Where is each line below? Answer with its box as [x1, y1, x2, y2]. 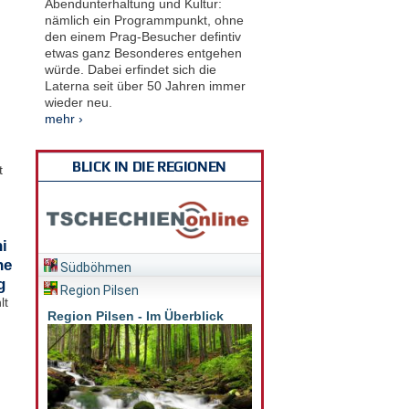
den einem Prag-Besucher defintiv [44, 28, 241, 44]
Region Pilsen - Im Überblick [47, 309, 224, 324]
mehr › [44, 110, 83, 126]
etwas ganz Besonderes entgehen [44, 45, 242, 60]
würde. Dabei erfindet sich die [44, 61, 216, 77]
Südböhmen [57, 260, 131, 276]
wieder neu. [44, 94, 112, 110]
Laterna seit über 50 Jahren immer [44, 78, 246, 93]
